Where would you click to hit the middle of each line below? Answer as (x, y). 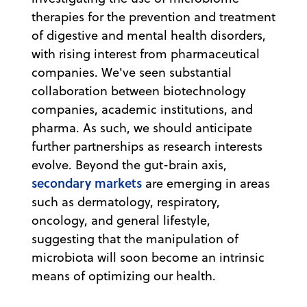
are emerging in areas (206, 183)
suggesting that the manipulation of (135, 238)
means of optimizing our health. (124, 275)
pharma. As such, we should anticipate (142, 127)
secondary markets (87, 183)
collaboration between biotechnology (139, 90)
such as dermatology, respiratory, (126, 201)
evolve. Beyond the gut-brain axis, (129, 164)
